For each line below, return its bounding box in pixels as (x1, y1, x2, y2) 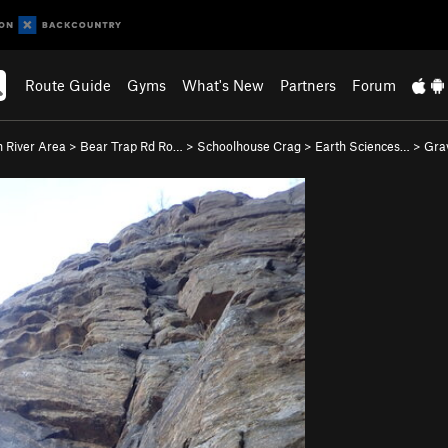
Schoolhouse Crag (197, 138, 301, 154)
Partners (280, 76, 337, 94)
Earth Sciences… (315, 138, 410, 154)
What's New (182, 76, 265, 94)
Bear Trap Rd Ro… (80, 138, 183, 154)
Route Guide (25, 76, 112, 94)
